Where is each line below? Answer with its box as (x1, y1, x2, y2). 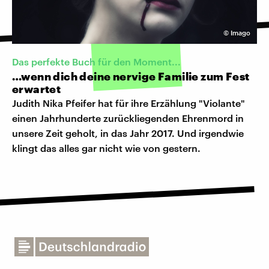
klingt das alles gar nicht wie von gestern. (12, 142, 201, 154)
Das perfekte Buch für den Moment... (12, 55, 181, 67)
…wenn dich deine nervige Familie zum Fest (12, 69, 250, 83)
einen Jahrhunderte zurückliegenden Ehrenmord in (12, 112, 244, 124)
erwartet (12, 82, 61, 95)
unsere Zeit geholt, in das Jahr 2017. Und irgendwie (12, 127, 244, 139)
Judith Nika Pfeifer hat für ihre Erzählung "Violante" (12, 97, 245, 109)
